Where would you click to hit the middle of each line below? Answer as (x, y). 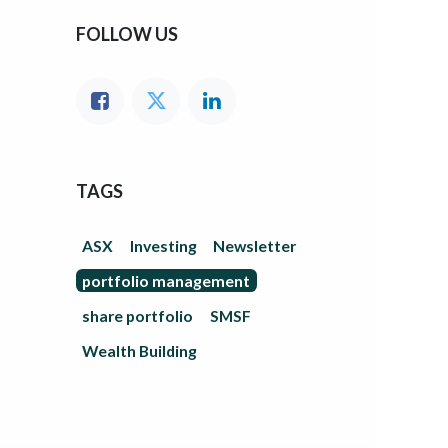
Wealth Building (140, 350)
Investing (163, 246)
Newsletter (255, 246)
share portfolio (138, 315)
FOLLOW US (127, 34)
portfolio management (166, 280)
